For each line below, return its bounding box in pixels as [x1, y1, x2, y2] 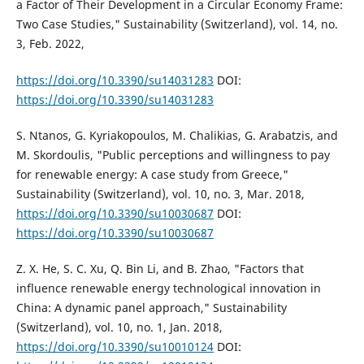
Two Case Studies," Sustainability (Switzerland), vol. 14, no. [15, 16, 338, 32]
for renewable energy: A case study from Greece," [15, 166, 288, 182]
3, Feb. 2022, [15, 36, 84, 52]
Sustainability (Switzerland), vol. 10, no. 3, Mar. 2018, [15, 185, 305, 201]
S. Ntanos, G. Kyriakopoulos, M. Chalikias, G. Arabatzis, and [15, 127, 338, 143]
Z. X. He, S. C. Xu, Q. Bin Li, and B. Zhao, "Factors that [15, 260, 304, 276]
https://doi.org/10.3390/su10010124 [15, 338, 214, 354]
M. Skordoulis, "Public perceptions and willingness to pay [15, 146, 330, 162]
